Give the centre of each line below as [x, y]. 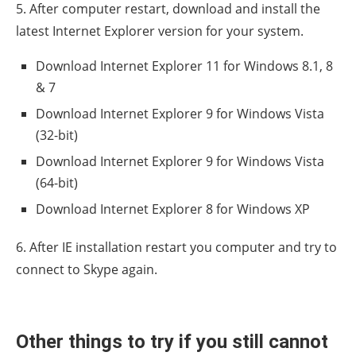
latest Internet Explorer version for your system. [160, 31]
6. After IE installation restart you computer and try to [176, 248]
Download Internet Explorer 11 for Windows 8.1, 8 [184, 66]
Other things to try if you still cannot [172, 342]
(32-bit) [57, 135]
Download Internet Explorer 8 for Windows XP [173, 209]
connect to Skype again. [87, 270]
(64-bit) [57, 183]
